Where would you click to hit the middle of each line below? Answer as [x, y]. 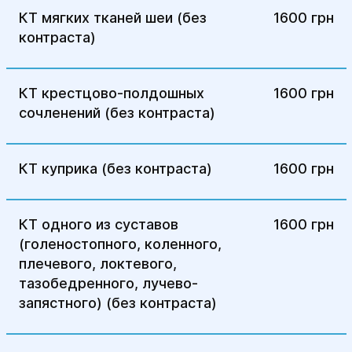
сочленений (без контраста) [117, 113]
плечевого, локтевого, [97, 264]
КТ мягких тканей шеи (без [112, 18]
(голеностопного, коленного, [120, 244]
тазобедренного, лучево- [108, 283]
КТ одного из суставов [98, 224]
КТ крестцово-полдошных [111, 93]
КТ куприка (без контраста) [115, 169]
